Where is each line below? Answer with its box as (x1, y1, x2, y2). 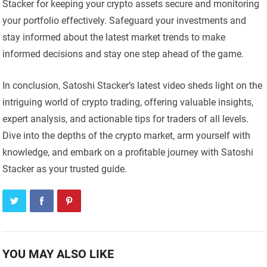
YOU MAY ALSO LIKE (2, 247, 114, 262)
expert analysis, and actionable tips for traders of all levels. (2, 113, 249, 125)
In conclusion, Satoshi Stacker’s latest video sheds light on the (2, 80, 263, 92)
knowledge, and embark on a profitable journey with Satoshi (2, 147, 254, 159)
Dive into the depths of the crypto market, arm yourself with (2, 130, 251, 142)
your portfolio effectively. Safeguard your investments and (2, 15, 247, 27)
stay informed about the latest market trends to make (2, 32, 226, 44)
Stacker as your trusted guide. (2, 163, 128, 175)
